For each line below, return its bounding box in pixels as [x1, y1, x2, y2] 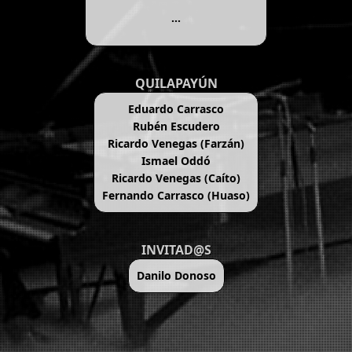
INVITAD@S [141, 240, 211, 258]
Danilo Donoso [136, 267, 216, 283]
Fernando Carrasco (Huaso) [102, 187, 250, 203]
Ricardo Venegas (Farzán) [108, 135, 244, 151]
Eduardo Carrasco [128, 101, 224, 116]
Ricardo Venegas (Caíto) [112, 170, 240, 185]
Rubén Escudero [132, 118, 220, 134]
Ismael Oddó [141, 152, 211, 168]
